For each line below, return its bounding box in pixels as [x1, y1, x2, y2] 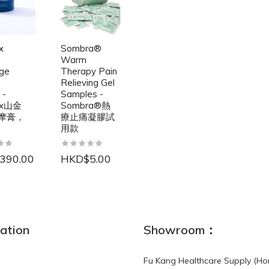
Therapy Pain [61, 65, 117, 77]
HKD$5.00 [61, 151, 111, 166]
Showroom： [144, 222, 217, 237]
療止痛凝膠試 [61, 110, 115, 122]
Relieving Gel [61, 76, 115, 88]
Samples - [61, 88, 103, 100]
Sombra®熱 [61, 99, 110, 111]
